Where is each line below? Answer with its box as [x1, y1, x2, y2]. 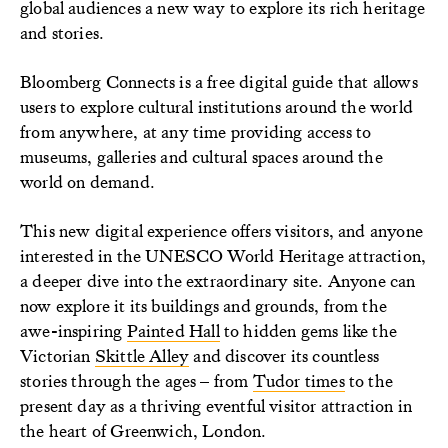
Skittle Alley [94, 344, 190, 366]
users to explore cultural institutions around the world [20, 95, 413, 117]
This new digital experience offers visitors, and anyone [20, 219, 423, 241]
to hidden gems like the [219, 319, 398, 341]
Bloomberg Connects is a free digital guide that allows [20, 70, 418, 92]
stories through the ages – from [20, 369, 253, 391]
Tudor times [252, 369, 345, 391]
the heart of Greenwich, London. [20, 419, 271, 441]
